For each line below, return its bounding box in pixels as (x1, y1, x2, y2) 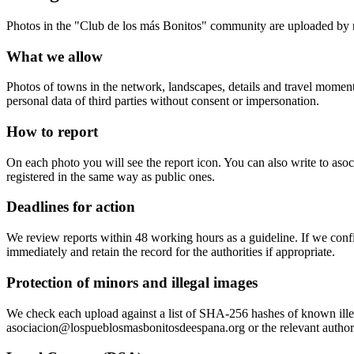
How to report (6, 122, 98, 140)
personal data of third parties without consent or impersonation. (6, 94, 319, 108)
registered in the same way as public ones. (6, 169, 215, 183)
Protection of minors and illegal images (6, 273, 258, 291)
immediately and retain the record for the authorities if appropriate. (6, 245, 335, 259)
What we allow (6, 47, 103, 65)
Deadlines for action (6, 198, 135, 216)
